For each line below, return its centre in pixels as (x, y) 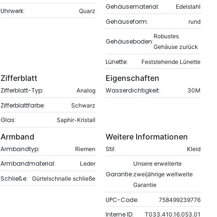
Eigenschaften (133, 78)
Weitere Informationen (147, 136)
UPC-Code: (122, 200)
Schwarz (84, 105)
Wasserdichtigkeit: (133, 91)
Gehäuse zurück (176, 47)
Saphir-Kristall (76, 120)
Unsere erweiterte (158, 164)
